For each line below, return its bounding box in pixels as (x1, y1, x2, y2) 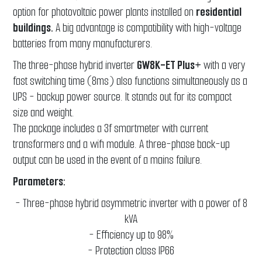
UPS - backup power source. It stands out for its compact (13, 89, 232, 105)
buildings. (13, 20, 54, 36)
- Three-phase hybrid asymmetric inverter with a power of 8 (15, 195, 247, 212)
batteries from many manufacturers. (13, 36, 153, 52)
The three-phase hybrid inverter (13, 57, 137, 74)
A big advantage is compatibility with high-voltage (53, 20, 242, 36)
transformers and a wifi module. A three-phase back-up (13, 136, 230, 153)
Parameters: (13, 174, 67, 190)
